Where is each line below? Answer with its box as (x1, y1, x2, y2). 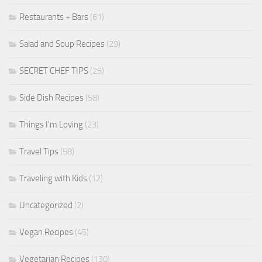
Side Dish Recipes (19, 92, 84, 104)
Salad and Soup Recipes (19, 39, 105, 50)
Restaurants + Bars (19, 12, 88, 23)
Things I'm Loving (19, 119, 83, 130)
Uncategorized (19, 200, 73, 211)
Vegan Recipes (19, 227, 73, 238)
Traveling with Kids (19, 173, 87, 184)
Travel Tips (19, 146, 58, 157)
